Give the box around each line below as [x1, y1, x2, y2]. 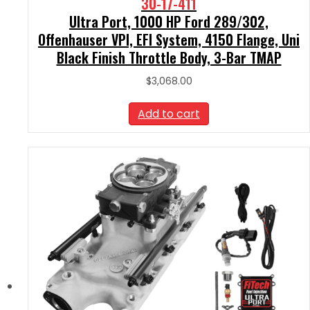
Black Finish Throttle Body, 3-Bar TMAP [56, 46, 282, 68]
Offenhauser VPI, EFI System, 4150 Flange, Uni [38, 28, 300, 50]
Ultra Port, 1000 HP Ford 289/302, [69, 10, 268, 32]
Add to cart [138, 105, 200, 122]
